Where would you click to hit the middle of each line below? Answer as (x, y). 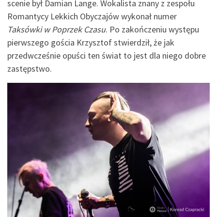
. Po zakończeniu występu (152, 30)
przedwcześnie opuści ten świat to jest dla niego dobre (107, 56)
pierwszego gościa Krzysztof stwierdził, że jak (91, 43)
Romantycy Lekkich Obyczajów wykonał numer (92, 16)
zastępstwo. (30, 69)
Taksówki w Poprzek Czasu (56, 30)
